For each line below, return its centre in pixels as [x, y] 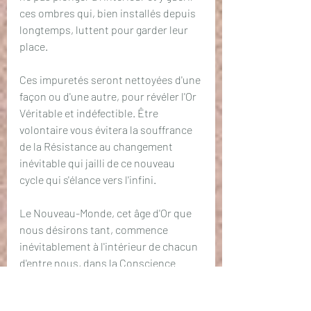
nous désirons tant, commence [95, 229]
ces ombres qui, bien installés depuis [109, 13]
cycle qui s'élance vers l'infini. [88, 179]
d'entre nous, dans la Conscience [99, 263]
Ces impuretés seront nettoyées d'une [111, 79]
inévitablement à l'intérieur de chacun [110, 246]
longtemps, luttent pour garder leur [105, 30]
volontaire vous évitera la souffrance [107, 129]
